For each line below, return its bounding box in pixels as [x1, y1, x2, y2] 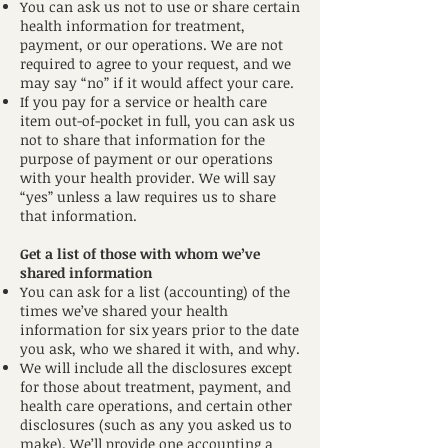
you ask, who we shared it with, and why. [20, 339, 300, 358]
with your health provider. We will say [20, 168, 276, 187]
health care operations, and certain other [20, 396, 292, 415]
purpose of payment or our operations [20, 149, 273, 168]
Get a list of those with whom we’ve [20, 244, 260, 263]
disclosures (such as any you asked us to [20, 415, 292, 434]
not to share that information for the [20, 130, 265, 149]
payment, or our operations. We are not [20, 35, 283, 54]
